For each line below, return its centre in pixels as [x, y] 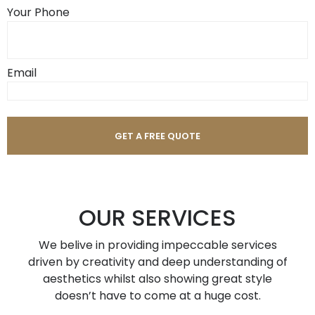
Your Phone [38, 12]
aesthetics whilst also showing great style [157, 279]
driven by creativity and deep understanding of [157, 262]
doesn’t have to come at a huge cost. [157, 296]
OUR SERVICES [157, 218]
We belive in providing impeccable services [157, 245]
